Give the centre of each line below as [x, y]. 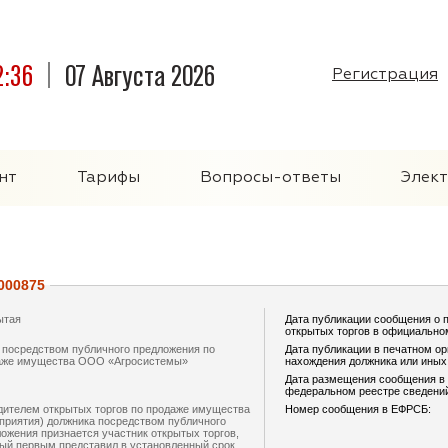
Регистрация [385, 75]
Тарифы [108, 178]
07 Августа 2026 [139, 75]
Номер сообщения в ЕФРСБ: [358, 409]
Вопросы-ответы [270, 178]
